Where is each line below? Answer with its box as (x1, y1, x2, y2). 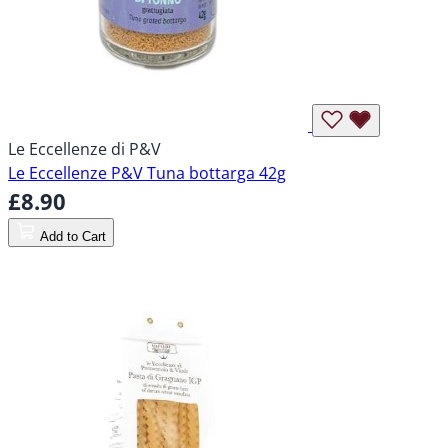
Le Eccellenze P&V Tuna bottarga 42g (8, 162, 286, 185)
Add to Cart (40, 229, 106, 245)
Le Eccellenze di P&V (8, 138, 161, 161)
